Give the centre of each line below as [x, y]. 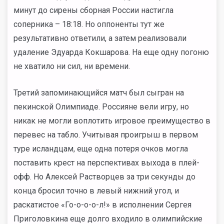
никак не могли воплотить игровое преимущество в [112, 121]
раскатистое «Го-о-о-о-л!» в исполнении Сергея [102, 205]
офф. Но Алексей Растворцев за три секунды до [104, 177]
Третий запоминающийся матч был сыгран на [99, 93]
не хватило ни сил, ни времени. [72, 66]
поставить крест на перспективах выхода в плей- [106, 163]
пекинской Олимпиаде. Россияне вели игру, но [101, 107]
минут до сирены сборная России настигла [93, 10]
